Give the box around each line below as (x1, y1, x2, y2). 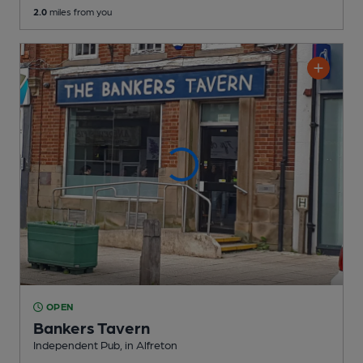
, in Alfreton (120, 338, 177, 352)
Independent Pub (33, 338, 120, 352)
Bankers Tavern (33, 318, 150, 338)
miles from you (47, 5, 112, 17)
